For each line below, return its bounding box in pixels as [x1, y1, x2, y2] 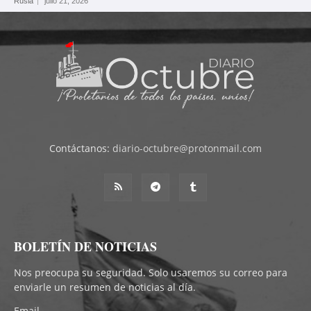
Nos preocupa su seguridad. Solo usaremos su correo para [14, 265, 287, 279]
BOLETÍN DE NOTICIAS [14, 237, 157, 255]
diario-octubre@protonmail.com [112, 141, 262, 155]
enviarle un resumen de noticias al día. [14, 280, 196, 294]
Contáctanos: [49, 141, 112, 155]
